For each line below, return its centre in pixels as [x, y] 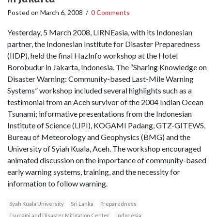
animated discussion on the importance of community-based [107, 160]
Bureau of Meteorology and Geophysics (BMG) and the [99, 137]
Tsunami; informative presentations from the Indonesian [100, 114]
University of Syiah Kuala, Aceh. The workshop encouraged [104, 149]
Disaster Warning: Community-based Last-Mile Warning [101, 79]
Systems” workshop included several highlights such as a [100, 91]
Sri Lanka [82, 204]
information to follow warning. [57, 184]
